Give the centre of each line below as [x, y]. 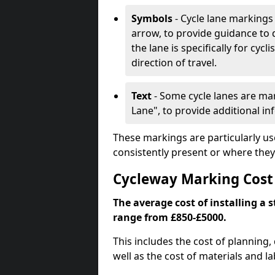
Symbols [152, 18]
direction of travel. [174, 63]
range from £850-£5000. [170, 217]
